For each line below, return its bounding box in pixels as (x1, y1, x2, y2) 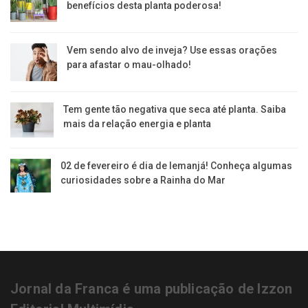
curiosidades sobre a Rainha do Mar (60, 175, 226, 186)
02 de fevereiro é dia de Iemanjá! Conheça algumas (60, 160, 293, 172)
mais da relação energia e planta (63, 118, 211, 130)
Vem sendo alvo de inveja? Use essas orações (67, 44, 278, 56)
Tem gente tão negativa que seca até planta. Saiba (63, 104, 286, 115)
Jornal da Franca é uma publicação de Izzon (10, 280, 293, 297)
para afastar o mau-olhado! (67, 58, 192, 70)
